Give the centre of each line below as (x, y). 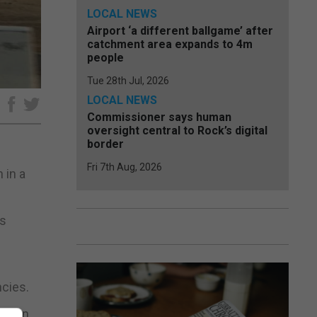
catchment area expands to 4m (170, 44)
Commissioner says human (159, 117)
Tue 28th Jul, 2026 (128, 81)
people (105, 58)
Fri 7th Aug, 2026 (125, 167)
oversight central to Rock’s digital (177, 131)
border (105, 144)
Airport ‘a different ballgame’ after (180, 31)
